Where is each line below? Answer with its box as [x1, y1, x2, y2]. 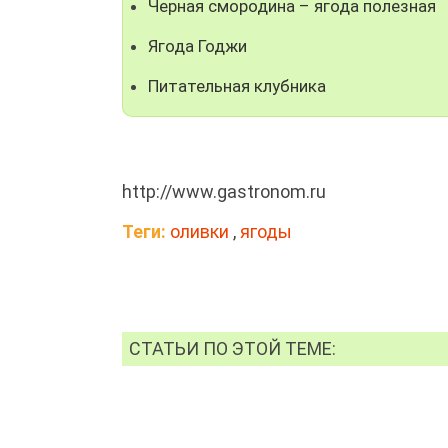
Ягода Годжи [148, 35, 247, 56]
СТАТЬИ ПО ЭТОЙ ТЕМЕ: [129, 337, 337, 359]
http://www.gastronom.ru [122, 180, 326, 202]
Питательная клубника [148, 75, 326, 96]
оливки [170, 220, 229, 242]
